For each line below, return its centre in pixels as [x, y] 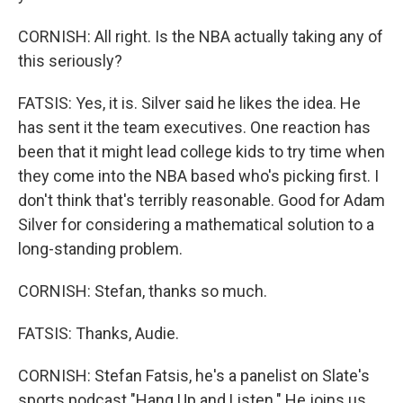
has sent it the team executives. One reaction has [194, 127]
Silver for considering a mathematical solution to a [196, 224]
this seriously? [70, 61]
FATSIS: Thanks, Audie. [99, 333]
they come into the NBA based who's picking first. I [198, 176]
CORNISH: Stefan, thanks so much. [143, 291]
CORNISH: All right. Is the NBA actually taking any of [201, 36]
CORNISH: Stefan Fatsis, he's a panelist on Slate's [194, 376]
